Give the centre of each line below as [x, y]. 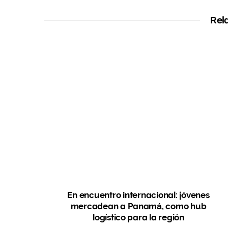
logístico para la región [138, 217]
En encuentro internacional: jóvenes [138, 195]
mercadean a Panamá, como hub [138, 206]
